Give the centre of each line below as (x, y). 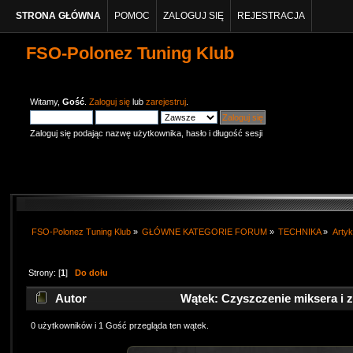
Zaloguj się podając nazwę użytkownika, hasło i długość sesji (147, 133)
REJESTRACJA (271, 16)
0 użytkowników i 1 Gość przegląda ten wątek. (119, 326)
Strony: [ (44, 272)
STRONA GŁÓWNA (59, 16)
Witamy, (46, 102)
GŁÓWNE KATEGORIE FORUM (204, 231)
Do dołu (91, 272)
